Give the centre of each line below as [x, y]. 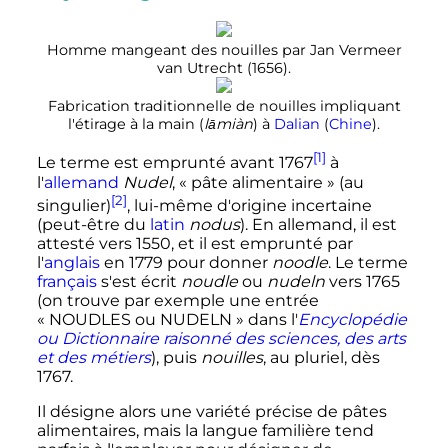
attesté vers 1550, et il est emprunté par [194, 244]
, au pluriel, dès [321, 358]
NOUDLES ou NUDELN [140, 320]
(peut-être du [93, 225]
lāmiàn [228, 124]
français [66, 282]
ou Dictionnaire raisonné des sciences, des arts [221, 339]
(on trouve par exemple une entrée [177, 301]
